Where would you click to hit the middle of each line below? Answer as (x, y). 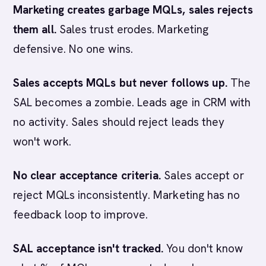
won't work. (42, 142)
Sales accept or (202, 175)
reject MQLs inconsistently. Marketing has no (127, 195)
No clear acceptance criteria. (87, 175)
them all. (35, 29)
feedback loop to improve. (81, 215)
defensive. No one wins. (73, 49)
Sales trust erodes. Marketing (132, 29)
